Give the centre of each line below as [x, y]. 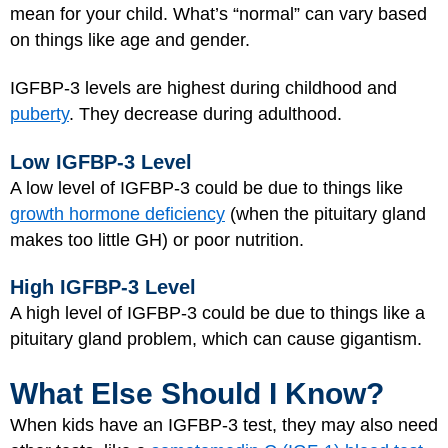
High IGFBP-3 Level [103, 287]
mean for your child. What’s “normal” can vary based [218, 13]
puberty [39, 114]
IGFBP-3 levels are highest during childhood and [203, 88]
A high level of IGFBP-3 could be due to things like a [217, 313]
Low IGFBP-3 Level [101, 161]
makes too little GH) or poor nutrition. [157, 239]
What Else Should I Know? [197, 393]
